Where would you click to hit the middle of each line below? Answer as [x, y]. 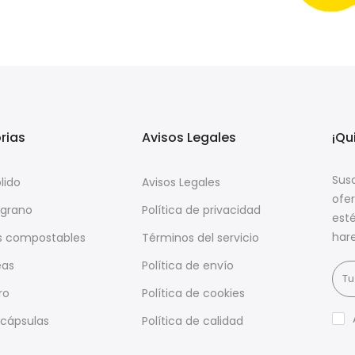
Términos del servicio [200, 238]
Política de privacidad [201, 210]
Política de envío [188, 266]
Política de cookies [193, 294]
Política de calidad [193, 321]
